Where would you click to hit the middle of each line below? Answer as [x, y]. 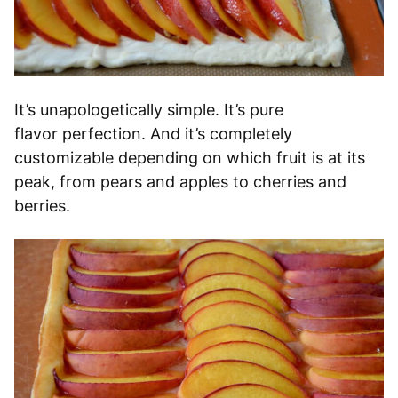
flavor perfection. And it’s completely [153, 134]
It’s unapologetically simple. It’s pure [149, 110]
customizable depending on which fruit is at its [190, 158]
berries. [42, 206]
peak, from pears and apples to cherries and [180, 182]
